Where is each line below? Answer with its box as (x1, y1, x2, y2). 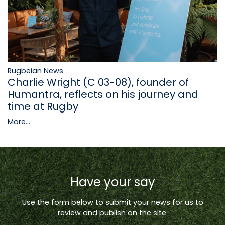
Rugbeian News (8, 66, 63, 76)
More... (8, 117, 30, 127)
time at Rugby (8, 99, 78, 114)
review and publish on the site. (57, 208, 168, 218)
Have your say (70, 174, 155, 191)
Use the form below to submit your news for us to (22, 197, 203, 208)
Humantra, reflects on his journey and (8, 87, 198, 102)
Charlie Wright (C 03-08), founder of (8, 75, 189, 90)
